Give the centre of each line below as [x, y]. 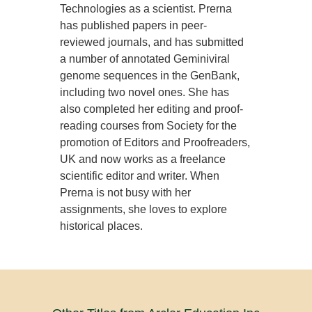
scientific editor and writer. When [140, 176]
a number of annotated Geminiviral [145, 59]
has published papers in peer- [134, 25]
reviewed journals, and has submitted [152, 42]
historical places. [102, 226]
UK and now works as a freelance [143, 159]
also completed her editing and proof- [152, 109]
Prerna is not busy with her [126, 193]
